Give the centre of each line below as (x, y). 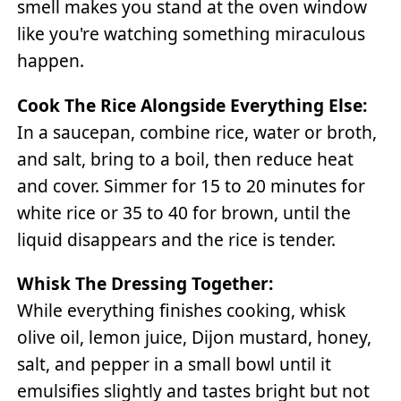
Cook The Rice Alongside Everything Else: (192, 105)
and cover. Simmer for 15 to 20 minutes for (192, 185)
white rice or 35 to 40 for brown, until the (184, 212)
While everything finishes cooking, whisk (182, 310)
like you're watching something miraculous (192, 34)
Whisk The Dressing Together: (145, 283)
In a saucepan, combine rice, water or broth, (197, 132)
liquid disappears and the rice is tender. (177, 239)
